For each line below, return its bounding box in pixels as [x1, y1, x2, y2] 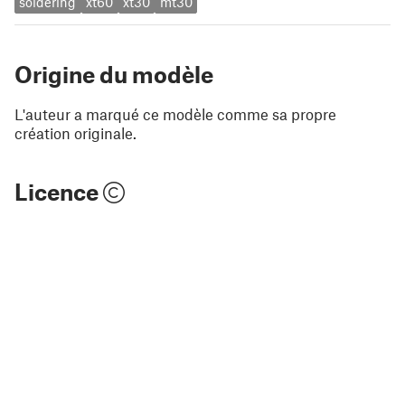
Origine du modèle [14, 60, 213, 88]
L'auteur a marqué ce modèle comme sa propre [14, 104, 336, 123]
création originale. [14, 123, 137, 142]
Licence [14, 177, 103, 205]
